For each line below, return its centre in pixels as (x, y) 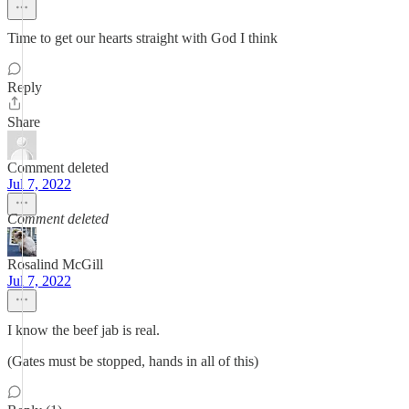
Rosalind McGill (55, 264)
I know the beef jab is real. (84, 330)
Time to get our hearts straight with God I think (142, 38)
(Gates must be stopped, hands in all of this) (133, 361)
